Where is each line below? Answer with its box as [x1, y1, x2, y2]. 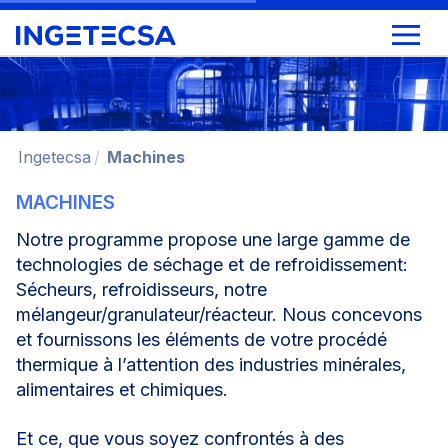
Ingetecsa [18, 147, 91, 168]
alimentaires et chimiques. [16, 379, 228, 401]
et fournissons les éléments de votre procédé [16, 329, 387, 351]
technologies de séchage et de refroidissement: [16, 254, 408, 276]
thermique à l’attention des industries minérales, [16, 354, 406, 376]
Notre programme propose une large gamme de [16, 229, 410, 251]
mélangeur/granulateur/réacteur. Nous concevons [16, 304, 422, 326]
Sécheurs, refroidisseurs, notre [16, 279, 267, 301]
